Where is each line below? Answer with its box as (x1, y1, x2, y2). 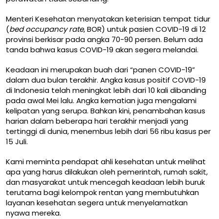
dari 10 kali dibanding (132, 85, 206, 95)
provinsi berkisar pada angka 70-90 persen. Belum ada (6, 34, 203, 44)
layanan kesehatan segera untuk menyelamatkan (6, 197, 188, 208)
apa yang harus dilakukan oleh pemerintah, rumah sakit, (6, 166, 208, 177)
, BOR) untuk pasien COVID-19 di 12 (84, 23, 206, 34)
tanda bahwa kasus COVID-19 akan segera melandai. (6, 44, 198, 55)
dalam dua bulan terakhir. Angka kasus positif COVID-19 (6, 74, 206, 85)
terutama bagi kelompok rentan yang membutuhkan (6, 187, 199, 197)
